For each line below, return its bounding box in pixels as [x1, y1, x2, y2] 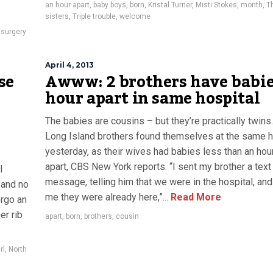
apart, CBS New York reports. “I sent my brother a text [45, 161, 271, 172]
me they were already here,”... [45, 191, 168, 203]
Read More [168, 191, 221, 203]
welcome [119, 12, 151, 21]
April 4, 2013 [45, 60, 94, 69]
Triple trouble [73, 12, 116, 21]
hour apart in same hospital [45, 83, 260, 114]
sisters [45, 12, 69, 21]
